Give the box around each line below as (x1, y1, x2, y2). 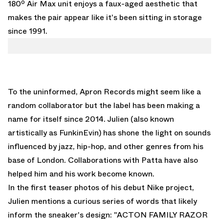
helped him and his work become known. (8, 168, 154, 179)
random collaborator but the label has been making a (8, 99, 200, 111)
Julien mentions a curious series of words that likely (8, 195, 197, 207)
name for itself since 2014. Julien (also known (8, 113, 174, 125)
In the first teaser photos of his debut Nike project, (8, 181, 194, 193)
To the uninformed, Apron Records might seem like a (8, 86, 201, 97)
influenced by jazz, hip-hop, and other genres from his (8, 140, 203, 152)
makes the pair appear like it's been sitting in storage (8, 11, 202, 23)
